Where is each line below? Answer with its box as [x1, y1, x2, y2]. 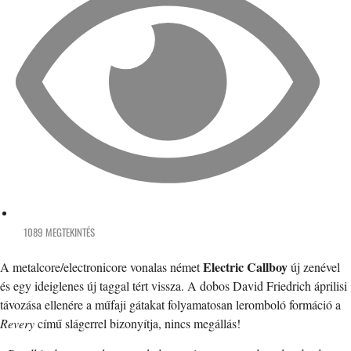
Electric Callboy [203, 257, 288, 276]
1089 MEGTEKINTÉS [24, 223, 95, 240]
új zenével [288, 258, 340, 275]
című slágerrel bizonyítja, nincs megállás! [38, 314, 241, 331]
